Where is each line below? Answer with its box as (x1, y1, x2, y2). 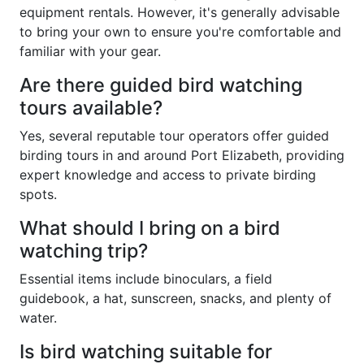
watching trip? (19, 239, 148, 263)
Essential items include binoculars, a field (19, 271, 272, 288)
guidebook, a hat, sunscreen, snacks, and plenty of (19, 290, 331, 307)
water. (19, 310, 57, 327)
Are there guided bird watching (19, 73, 302, 97)
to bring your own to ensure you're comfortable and (19, 24, 341, 41)
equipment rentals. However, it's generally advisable (19, 4, 340, 21)
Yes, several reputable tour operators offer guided (19, 128, 329, 145)
